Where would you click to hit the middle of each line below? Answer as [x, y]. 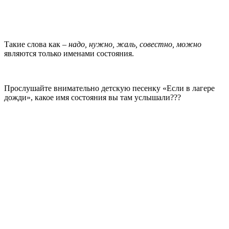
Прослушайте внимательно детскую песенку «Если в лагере [109, 88]
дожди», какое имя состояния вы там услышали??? [93, 97]
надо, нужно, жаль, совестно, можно [135, 44]
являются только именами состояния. [70, 53]
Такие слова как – [36, 44]
